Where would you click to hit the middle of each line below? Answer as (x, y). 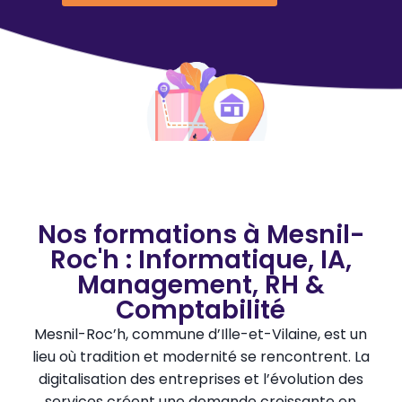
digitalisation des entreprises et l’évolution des (201, 379)
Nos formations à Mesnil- (201, 234)
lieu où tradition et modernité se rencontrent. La (201, 356)
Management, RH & (201, 284)
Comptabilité (201, 310)
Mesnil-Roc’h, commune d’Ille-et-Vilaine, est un (201, 334)
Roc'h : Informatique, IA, (201, 259)
